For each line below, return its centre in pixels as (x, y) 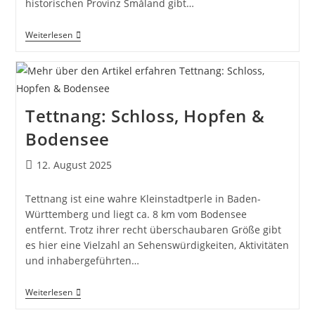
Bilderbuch (97, 79)
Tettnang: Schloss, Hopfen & (145, 115)
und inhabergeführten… (82, 260)
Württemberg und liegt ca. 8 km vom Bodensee (136, 214)
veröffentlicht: (57, 179)
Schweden (96, 46)
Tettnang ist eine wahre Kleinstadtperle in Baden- (143, 198)
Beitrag (41, 164)
